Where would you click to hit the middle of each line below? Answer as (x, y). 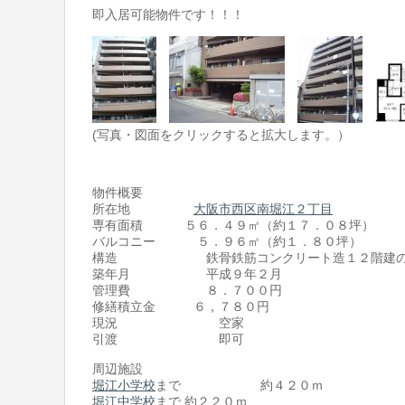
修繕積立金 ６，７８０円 (181, 307)
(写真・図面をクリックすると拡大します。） (221, 134)
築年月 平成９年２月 (187, 274)
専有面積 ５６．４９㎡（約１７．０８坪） (233, 226)
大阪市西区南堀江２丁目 (263, 209)
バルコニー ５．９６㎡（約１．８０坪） (227, 242)
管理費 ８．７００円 (187, 291)
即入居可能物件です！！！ (168, 15)
